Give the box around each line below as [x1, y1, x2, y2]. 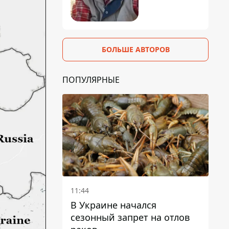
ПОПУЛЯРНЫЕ [62, 74, 120, 85]
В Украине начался [71, 198, 156, 211]
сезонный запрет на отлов [71, 211, 190, 223]
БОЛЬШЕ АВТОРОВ [101, 44, 170, 54]
